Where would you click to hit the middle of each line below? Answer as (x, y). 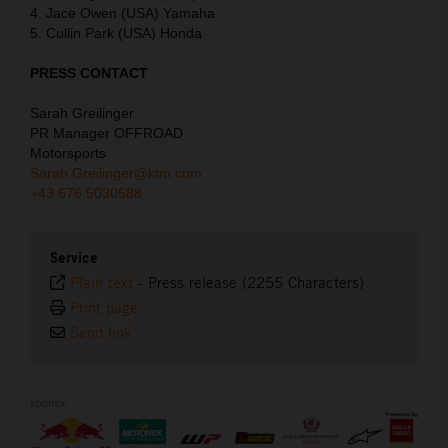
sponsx (47, 402)
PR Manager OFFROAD (106, 133)
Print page (104, 308)
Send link (101, 333)
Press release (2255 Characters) (256, 283)
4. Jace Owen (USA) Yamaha (122, 13)
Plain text (101, 283)
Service (74, 258)
